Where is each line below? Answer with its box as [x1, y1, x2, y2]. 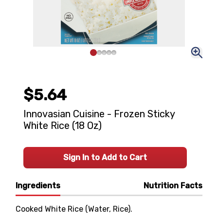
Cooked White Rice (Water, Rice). [16, 204, 132, 214]
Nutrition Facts [144, 181, 202, 190]
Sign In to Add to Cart [63, 153, 147, 162]
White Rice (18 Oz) [23, 120, 102, 131]
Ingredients [16, 181, 60, 190]
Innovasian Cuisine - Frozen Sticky [23, 108, 175, 120]
